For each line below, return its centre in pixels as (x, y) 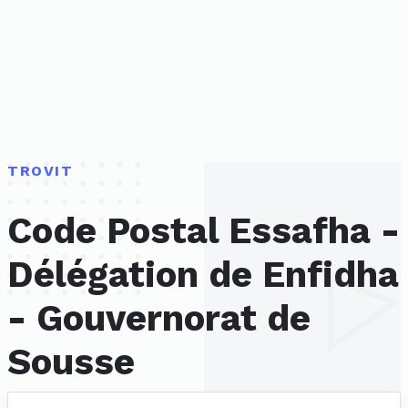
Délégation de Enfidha (203, 275)
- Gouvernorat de (159, 319)
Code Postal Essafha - (204, 231)
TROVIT (41, 171)
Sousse (71, 362)
